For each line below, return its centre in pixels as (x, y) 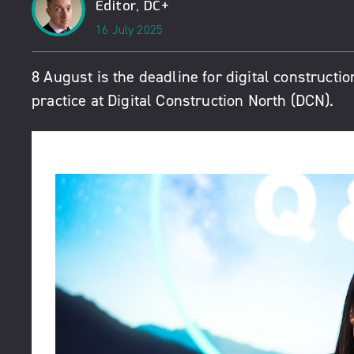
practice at (70, 100)
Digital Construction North (197, 100)
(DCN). (310, 100)
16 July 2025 (130, 30)
